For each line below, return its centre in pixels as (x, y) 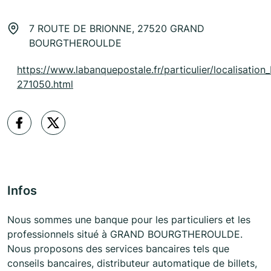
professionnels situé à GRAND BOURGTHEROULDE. (125, 234)
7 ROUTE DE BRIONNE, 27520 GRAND (117, 29)
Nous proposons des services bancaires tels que (118, 249)
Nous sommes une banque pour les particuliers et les (129, 220)
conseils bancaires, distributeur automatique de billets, (132, 263)
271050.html (45, 84)
